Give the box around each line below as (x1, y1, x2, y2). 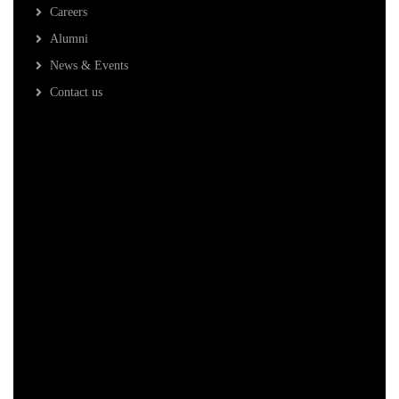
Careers (50, 5, 87, 20)
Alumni (50, 32, 88, 46)
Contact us (50, 85, 102, 100)
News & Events (50, 59, 128, 73)
